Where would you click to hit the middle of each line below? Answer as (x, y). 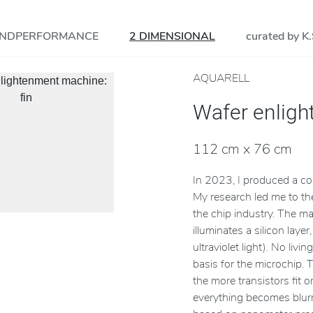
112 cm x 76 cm (243, 149)
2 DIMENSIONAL (172, 36)
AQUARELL (221, 78)
